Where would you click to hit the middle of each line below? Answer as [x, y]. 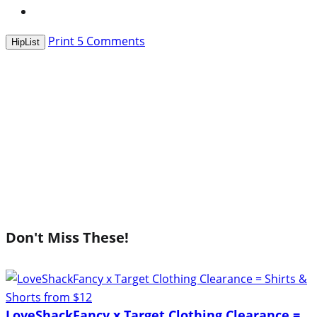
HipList [25, 42]
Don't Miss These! [67, 237]
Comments [114, 41]
